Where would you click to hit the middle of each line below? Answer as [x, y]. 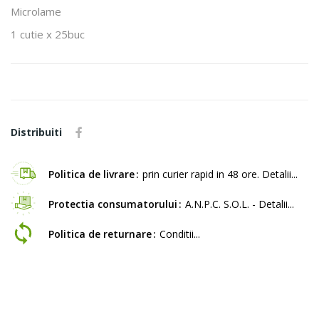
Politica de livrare [91, 174]
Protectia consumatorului [113, 204]
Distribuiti [36, 132]
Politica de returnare [100, 234]
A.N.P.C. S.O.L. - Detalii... [240, 204]
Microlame [36, 11]
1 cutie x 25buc [48, 34]
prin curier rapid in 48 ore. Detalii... [220, 174]
